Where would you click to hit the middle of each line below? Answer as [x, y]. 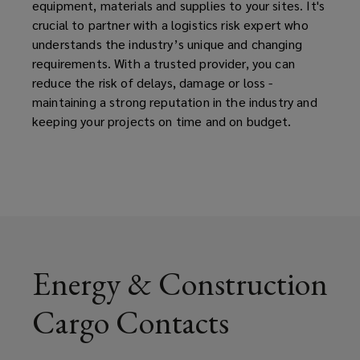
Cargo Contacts [131, 322]
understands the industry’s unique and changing [167, 43]
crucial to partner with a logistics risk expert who [170, 24]
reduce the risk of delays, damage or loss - [153, 82]
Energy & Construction [180, 283]
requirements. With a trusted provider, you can [164, 63]
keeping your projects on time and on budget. [162, 121]
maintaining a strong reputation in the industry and [175, 101]
